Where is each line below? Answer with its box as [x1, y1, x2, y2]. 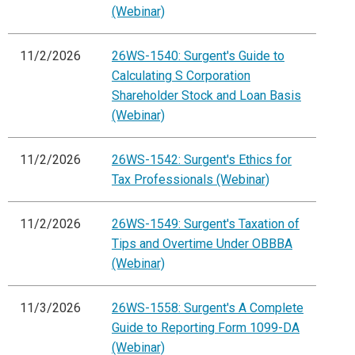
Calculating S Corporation [112, 68, 250, 84]
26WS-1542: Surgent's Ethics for [112, 152, 292, 168]
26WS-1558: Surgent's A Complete [112, 300, 303, 316]
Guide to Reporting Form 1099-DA [112, 320, 300, 336]
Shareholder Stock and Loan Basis [112, 88, 301, 104]
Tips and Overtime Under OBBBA [112, 236, 292, 252]
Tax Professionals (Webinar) [112, 172, 269, 188]
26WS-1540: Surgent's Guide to [112, 48, 284, 64]
